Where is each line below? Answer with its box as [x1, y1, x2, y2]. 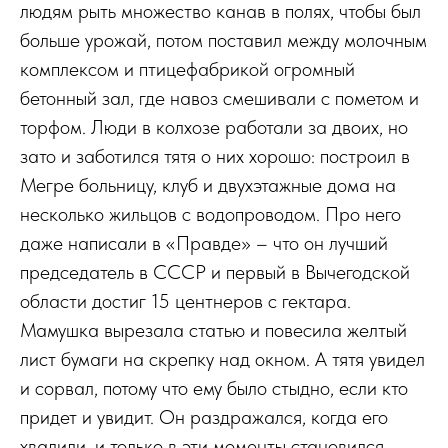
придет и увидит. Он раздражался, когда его [20, 405, 388, 429]
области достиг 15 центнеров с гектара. [20, 289, 351, 313]
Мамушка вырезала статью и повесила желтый [20, 318, 407, 342]
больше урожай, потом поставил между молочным [20, 28, 427, 52]
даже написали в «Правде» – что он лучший [20, 231, 388, 255]
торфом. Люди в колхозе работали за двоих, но [20, 115, 408, 139]
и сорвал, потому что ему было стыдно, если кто [20, 376, 408, 400]
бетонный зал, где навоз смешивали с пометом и [20, 86, 419, 110]
